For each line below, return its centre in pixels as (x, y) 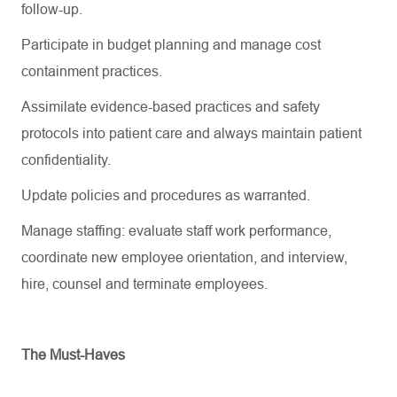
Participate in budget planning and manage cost (171, 45)
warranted (275, 195)
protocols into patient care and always (141, 133)
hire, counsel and (77, 284)
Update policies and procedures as (132, 195)
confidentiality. (66, 160)
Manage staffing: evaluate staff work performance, (176, 231)
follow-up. (52, 9)
